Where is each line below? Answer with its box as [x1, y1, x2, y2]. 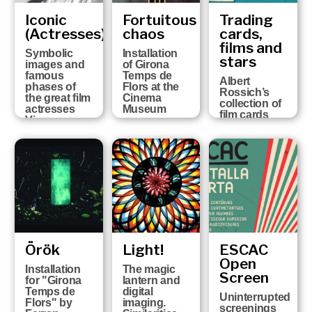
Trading [219, 10, 273, 29]
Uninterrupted [219, 290, 290, 303]
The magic [122, 263, 175, 275]
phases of [25, 80, 76, 93]
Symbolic [25, 47, 73, 59]
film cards [219, 108, 269, 120]
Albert [219, 75, 251, 87]
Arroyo [25, 125, 61, 137]
